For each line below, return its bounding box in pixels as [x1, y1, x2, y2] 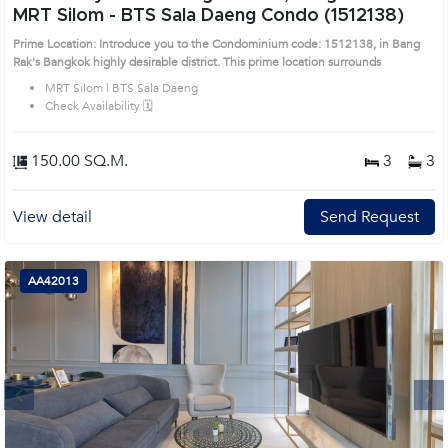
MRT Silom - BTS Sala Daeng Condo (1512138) [13, 7, 404, 25]
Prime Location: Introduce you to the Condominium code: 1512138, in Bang [13, 36, 420, 52]
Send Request [320, 206, 419, 228]
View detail [13, 206, 92, 228]
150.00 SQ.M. [27, 150, 128, 172]
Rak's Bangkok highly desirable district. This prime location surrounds [43, 54, 381, 70]
